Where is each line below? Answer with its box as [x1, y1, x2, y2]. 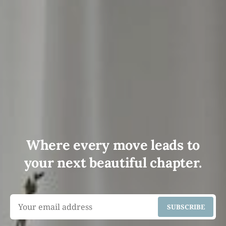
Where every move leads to [26, 136, 200, 153]
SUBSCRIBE [166, 202, 205, 211]
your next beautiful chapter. [24, 153, 202, 171]
